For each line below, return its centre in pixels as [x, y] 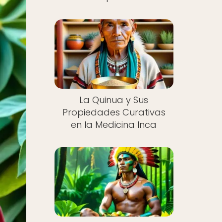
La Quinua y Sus [114, 100]
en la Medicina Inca [114, 124]
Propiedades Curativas [114, 112]
